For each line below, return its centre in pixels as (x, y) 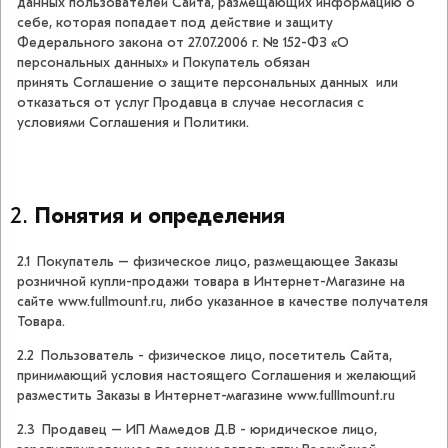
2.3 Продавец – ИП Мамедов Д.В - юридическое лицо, (197, 430)
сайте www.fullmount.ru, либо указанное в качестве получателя (222, 302)
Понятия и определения (160, 216)
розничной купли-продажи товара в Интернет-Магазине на (211, 282)
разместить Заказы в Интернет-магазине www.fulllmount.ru (206, 396)
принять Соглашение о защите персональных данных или (207, 83)
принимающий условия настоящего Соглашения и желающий (216, 376)
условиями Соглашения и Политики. (133, 123)
